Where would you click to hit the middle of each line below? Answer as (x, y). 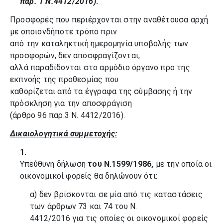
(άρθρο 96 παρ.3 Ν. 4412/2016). (67, 115)
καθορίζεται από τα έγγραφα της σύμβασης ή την (101, 91)
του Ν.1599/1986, (122, 164)
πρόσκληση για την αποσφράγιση (71, 103)
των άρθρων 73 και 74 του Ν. (84, 206)
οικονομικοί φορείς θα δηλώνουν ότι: (89, 176)
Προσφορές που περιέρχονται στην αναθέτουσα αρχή (109, 20)
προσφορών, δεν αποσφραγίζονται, (75, 56)
